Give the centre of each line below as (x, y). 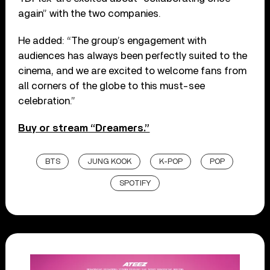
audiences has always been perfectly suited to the (133, 55)
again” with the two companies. (90, 13)
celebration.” (47, 101)
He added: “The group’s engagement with (112, 40)
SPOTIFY (135, 183)
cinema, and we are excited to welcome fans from (133, 71)
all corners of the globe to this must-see (112, 86)
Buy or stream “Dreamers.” (84, 128)
